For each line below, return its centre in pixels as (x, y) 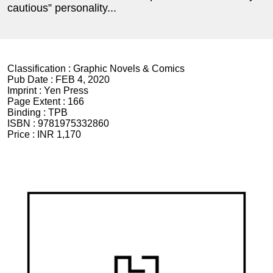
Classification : (40, 69)
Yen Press (66, 91)
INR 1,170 (59, 135)
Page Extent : (37, 102)
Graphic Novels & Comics (129, 69)
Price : (22, 135)
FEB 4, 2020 (83, 80)
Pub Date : (31, 80)
